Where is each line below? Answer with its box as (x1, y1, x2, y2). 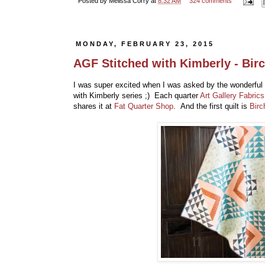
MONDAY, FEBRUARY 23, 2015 (76, 40, 215, 48)
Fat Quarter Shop (114, 101, 173, 111)
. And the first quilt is (173, 101, 250, 111)
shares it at (73, 101, 114, 111)
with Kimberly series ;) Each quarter (73, 91, 200, 100)
